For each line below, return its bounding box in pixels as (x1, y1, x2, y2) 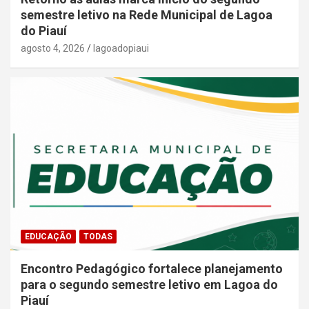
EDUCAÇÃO (25, 231, 72, 241)
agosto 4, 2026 (21, 42, 85, 54)
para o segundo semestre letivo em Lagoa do (21, 277, 278, 292)
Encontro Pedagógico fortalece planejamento (21, 261, 283, 276)
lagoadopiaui (93, 42, 149, 54)
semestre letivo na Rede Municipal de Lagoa (21, 7, 272, 22)
